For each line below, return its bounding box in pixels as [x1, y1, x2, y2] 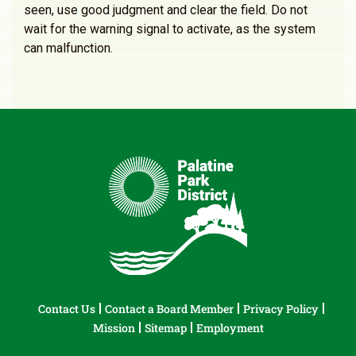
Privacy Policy [242, 300, 319, 316]
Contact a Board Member [104, 300, 234, 316]
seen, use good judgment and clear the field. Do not [24, 2, 308, 17]
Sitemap [144, 319, 187, 335]
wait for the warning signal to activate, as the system [24, 21, 315, 37]
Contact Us [37, 300, 95, 316]
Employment [195, 319, 264, 335]
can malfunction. [24, 41, 113, 56]
